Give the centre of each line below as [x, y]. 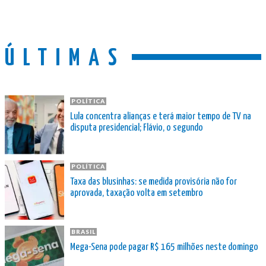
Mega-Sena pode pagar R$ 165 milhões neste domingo [164, 247]
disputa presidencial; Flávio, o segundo [137, 128]
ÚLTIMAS [65, 59]
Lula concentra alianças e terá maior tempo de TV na [161, 116]
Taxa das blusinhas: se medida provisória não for [153, 182]
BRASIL [83, 231]
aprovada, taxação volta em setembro [137, 193]
